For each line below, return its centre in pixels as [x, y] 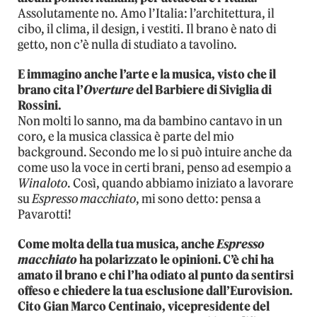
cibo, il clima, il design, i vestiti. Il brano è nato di [147, 29]
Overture [109, 90]
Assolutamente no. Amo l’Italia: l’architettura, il [146, 13]
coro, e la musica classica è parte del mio [126, 136]
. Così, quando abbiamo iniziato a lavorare [180, 183]
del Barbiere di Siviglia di [203, 90]
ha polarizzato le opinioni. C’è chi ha [175, 259]
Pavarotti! [45, 214]
